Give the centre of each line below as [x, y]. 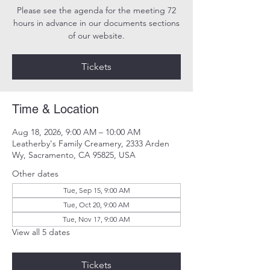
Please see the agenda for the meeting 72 [96, 10]
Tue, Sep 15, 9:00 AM [96, 190]
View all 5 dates [41, 232]
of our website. [96, 36]
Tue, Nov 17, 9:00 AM [96, 219]
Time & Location [55, 109]
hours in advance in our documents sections [96, 23]
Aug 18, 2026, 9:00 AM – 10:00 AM [76, 132]
